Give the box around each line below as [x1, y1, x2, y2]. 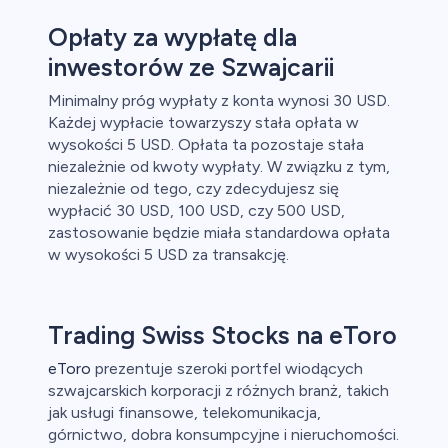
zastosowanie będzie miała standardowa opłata [48, 223, 390, 243]
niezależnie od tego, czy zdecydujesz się [48, 179, 339, 199]
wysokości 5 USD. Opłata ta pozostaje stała [48, 135, 364, 155]
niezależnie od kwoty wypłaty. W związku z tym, [48, 157, 390, 177]
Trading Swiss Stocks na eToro [48, 320, 397, 351]
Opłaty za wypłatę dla [48, 22, 297, 53]
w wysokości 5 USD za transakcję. [48, 245, 289, 265]
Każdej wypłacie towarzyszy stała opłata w [48, 113, 359, 133]
